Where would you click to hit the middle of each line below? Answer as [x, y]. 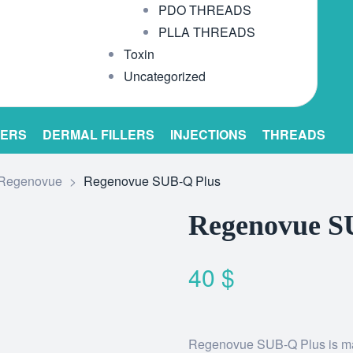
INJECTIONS [208, 134]
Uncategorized [164, 76]
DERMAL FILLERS [98, 134]
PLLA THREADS [206, 32]
